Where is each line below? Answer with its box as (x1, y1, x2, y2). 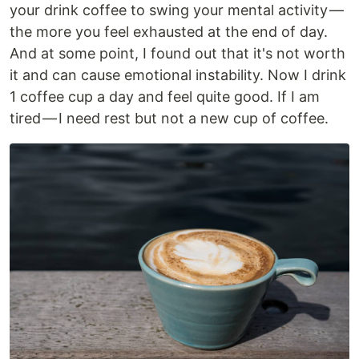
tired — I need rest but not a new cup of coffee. (10, 110, 329, 127)
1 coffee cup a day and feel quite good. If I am (10, 88, 320, 106)
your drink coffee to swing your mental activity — (10, 2, 345, 19)
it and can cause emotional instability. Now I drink (10, 67, 346, 84)
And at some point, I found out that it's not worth (10, 45, 345, 63)
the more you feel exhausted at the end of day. (10, 23, 328, 41)
